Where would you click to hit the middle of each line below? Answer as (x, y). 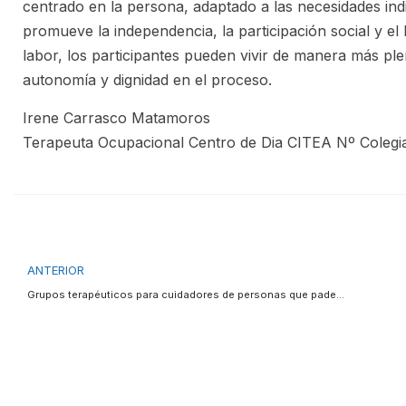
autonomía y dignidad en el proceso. (147, 80)
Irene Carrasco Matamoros (116, 118)
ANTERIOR (56, 270)
